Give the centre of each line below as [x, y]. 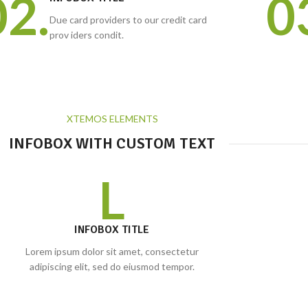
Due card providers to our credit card [129, 20]
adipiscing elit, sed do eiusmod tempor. [112, 266]
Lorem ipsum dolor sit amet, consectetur [112, 251]
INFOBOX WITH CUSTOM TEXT [112, 143]
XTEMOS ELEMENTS [112, 119]
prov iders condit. [87, 35]
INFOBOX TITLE [112, 230]
